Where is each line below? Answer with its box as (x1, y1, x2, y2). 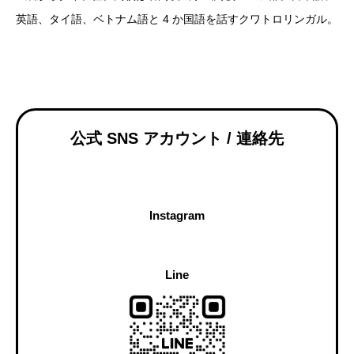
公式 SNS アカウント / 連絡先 (70, 130, 284, 148)
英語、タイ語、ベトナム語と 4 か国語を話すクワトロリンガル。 (16, 13, 338, 26)
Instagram (149, 209, 205, 223)
